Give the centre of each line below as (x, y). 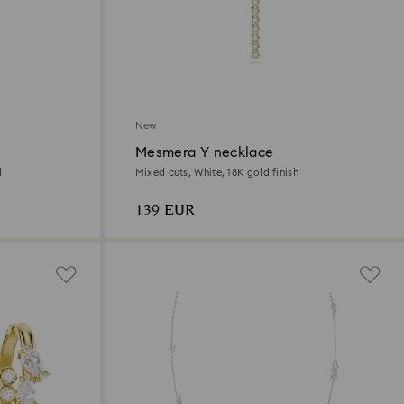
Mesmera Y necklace (204, 153)
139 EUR (165, 211)
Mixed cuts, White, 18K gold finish (216, 173)
